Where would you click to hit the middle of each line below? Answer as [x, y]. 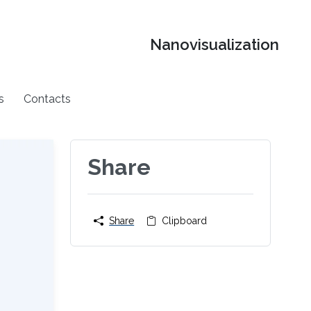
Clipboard [185, 221]
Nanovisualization [215, 45]
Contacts [48, 99]
